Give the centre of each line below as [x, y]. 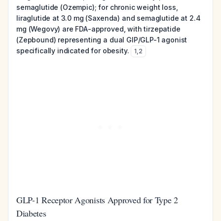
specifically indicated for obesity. [73, 51]
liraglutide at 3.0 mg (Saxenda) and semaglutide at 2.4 [109, 18]
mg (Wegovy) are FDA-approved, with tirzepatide [98, 29]
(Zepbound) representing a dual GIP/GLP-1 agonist [102, 40]
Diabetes [31, 213]
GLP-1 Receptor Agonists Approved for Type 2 [97, 200]
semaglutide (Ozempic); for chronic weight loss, [97, 7]
